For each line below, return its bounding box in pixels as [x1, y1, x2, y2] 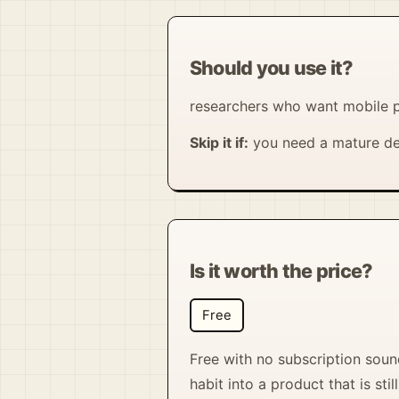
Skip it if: [190, 133, 248, 151]
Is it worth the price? [190, 258, 373, 282]
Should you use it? [190, 55, 354, 79]
